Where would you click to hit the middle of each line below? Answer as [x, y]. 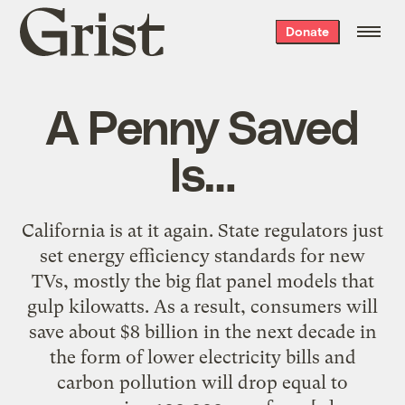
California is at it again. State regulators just [202, 230]
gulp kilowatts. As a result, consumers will [202, 306]
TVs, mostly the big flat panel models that [202, 281]
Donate [307, 31]
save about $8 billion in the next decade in [202, 331]
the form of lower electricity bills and [202, 357]
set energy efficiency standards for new [202, 255]
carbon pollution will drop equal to [202, 382]
